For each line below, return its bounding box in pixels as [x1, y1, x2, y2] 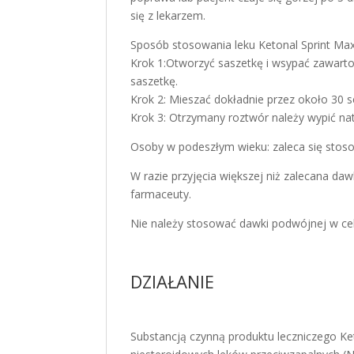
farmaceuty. [130, 186, 192, 201]
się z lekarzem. [130, 8, 206, 23]
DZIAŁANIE [130, 269, 215, 293]
